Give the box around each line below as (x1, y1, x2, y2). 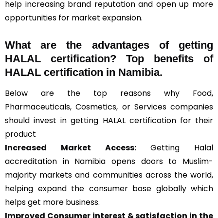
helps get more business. (5, 197, 100, 208)
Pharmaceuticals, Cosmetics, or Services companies (5, 101, 213, 112)
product (5, 128, 36, 140)
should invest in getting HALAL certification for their (5, 115, 213, 126)
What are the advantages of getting (5, 39, 213, 51)
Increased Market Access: (5, 142, 136, 153)
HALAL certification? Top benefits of (5, 53, 213, 65)
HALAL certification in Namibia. (5, 66, 163, 78)
